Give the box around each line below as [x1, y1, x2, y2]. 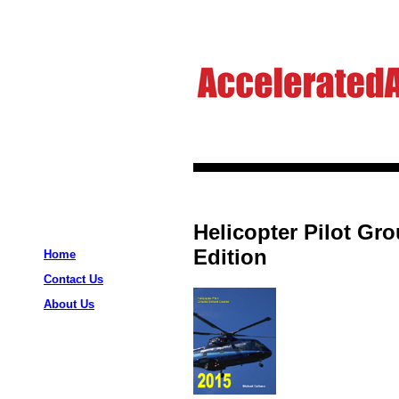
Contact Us [44, 273, 103, 286]
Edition [193, 244, 267, 269]
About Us [44, 297, 94, 311]
